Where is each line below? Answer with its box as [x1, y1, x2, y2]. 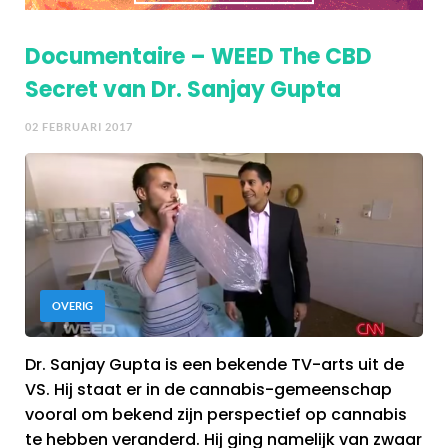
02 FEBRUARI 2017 [25, 120, 133, 133]
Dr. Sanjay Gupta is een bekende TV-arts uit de [25, 352, 404, 376]
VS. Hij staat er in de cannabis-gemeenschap [25, 377, 392, 401]
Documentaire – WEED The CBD [25, 40, 372, 72]
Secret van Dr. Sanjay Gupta [25, 73, 341, 105]
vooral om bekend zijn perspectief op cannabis [25, 402, 407, 426]
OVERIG [52, 299, 93, 312]
